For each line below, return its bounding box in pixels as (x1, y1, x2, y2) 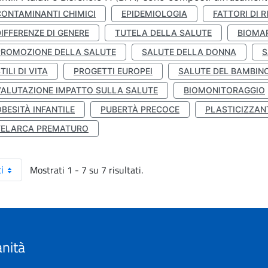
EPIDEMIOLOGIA (121, 8, 187, 19)
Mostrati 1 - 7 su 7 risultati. (30, 163, 143, 177)
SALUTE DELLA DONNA (142, 47, 236, 57)
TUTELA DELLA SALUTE (115, 28, 212, 38)
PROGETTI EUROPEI (74, 66, 153, 76)
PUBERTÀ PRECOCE (100, 104, 179, 114)
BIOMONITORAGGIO (184, 85, 265, 95)
